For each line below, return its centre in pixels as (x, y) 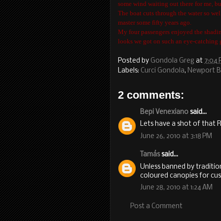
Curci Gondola (163, 71)
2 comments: (151, 95)
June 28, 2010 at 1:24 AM (176, 188)
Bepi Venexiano (164, 112)
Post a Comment (156, 206)
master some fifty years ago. (155, 22)
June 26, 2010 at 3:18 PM (176, 136)
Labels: (129, 71)
